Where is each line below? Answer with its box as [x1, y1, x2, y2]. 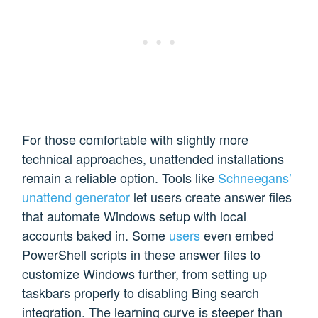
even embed [200, 225, 274, 244]
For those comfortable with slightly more [22, 129, 248, 148]
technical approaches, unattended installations [22, 148, 284, 168]
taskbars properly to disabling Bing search [22, 283, 259, 302]
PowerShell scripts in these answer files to [22, 244, 261, 263]
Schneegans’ [218, 168, 292, 187]
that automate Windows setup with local [22, 206, 246, 225]
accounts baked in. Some [22, 225, 169, 244]
